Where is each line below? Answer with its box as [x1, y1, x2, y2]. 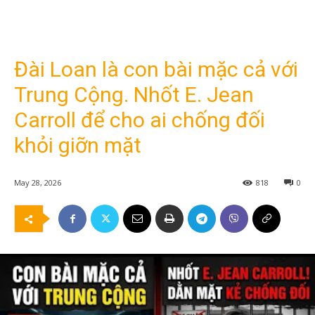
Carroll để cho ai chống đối [14, 108, 265, 132]
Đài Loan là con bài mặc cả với [14, 57, 298, 82]
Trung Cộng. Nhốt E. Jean [14, 82, 254, 107]
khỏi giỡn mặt [14, 133, 141, 157]
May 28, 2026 [14, 177, 61, 188]
